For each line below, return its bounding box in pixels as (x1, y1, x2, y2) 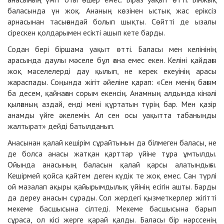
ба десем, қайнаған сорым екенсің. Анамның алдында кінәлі (7, 87, 216, 98)
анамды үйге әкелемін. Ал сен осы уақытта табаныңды (7, 109, 216, 120)
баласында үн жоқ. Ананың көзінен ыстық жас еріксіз (7, 5, 216, 15)
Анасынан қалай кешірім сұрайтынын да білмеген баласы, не (7, 137, 216, 147)
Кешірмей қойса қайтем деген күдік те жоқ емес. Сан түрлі (7, 170, 216, 180)
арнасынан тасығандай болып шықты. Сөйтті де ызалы (7, 16, 216, 26)
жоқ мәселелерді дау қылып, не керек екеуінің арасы (7, 65, 216, 76)
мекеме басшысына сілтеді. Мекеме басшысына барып (7, 203, 216, 213)
